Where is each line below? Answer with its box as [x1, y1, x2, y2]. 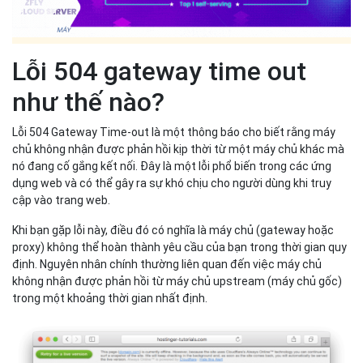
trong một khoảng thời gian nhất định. [12, 292, 207, 305]
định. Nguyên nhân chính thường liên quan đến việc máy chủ [12, 258, 322, 271]
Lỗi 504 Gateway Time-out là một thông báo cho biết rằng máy [12, 126, 335, 139]
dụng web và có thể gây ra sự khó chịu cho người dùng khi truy [12, 177, 331, 190]
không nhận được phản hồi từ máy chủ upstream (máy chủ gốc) [12, 275, 342, 288]
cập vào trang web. [12, 194, 110, 207]
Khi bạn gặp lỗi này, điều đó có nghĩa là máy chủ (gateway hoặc [12, 224, 334, 237]
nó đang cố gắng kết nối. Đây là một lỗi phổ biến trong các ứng [12, 160, 331, 173]
